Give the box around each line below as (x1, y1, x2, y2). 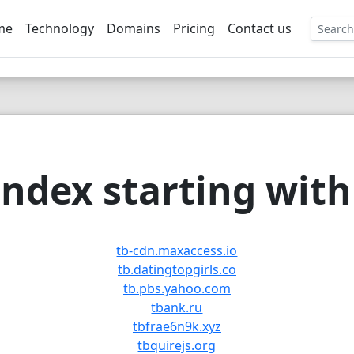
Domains (106, 20, 160, 37)
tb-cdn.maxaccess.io (116, 242, 238, 259)
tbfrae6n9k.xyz (132, 318, 221, 335)
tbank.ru (151, 299, 203, 316)
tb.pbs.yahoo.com (122, 280, 231, 297)
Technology (24, 20, 94, 37)
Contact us (227, 20, 292, 37)
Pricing (172, 20, 215, 37)
